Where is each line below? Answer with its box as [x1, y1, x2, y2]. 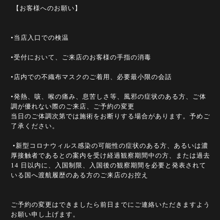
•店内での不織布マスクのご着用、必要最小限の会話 [11, 73, 172, 81]
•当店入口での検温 [11, 33, 71, 41]
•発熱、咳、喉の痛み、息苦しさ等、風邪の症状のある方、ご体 [11, 92, 206, 100]
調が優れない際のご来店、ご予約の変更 [11, 102, 135, 110]
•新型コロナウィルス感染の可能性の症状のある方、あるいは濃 [11, 141, 208, 149]
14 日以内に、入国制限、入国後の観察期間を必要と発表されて [11, 161, 206, 169]
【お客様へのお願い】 [11, 4, 82, 12]
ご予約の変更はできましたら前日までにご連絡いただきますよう [11, 200, 210, 208]
